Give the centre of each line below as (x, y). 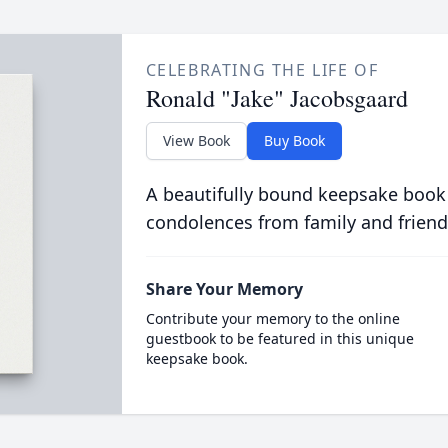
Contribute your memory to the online (272, 318)
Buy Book (294, 140)
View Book (196, 140)
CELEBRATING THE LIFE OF (262, 70)
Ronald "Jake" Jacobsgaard (276, 98)
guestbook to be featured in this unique (279, 338)
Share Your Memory (224, 289)
